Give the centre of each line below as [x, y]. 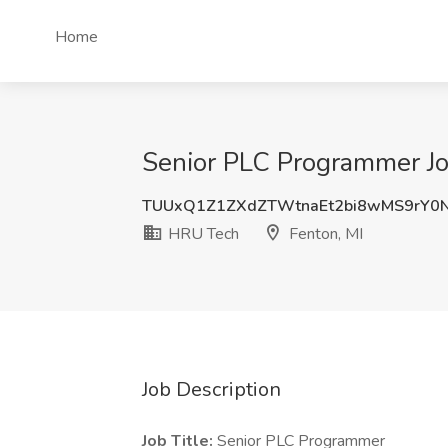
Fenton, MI [324, 234]
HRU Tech [201, 234]
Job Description [211, 389]
